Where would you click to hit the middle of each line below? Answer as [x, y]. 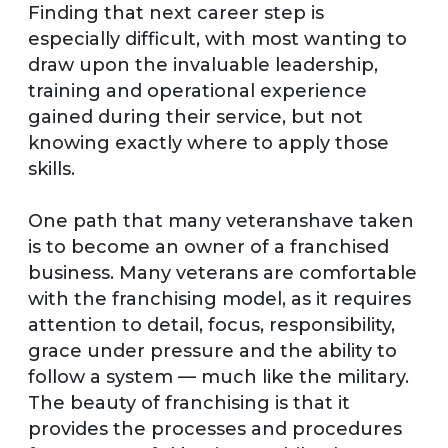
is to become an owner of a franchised [208, 246]
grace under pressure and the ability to [212, 350]
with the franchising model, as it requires [219, 298]
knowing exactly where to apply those [208, 142]
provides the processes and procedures [215, 428]
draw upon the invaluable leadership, [203, 64]
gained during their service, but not [195, 116]
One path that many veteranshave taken [221, 220]
